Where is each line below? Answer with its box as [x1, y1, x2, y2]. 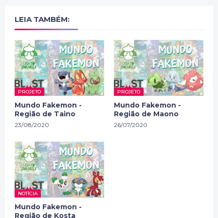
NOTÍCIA [18, 190, 37, 197]
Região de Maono [114, 109, 179, 118]
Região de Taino [15, 109, 75, 118]
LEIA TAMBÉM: [15, 14, 70, 24]
